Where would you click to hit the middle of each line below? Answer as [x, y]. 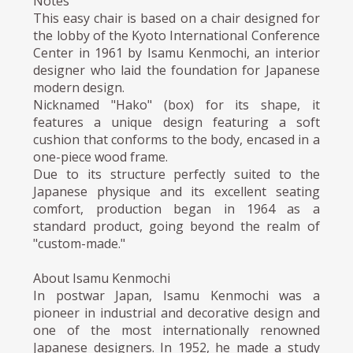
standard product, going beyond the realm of [176, 227]
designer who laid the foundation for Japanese [176, 71]
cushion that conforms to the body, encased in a [176, 140]
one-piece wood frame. [101, 157]
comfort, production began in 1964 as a [176, 209]
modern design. [79, 88]
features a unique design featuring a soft [176, 123]
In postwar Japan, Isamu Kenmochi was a [176, 296]
